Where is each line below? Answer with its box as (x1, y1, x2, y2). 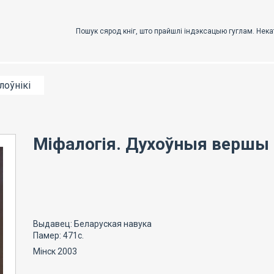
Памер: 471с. (33, 231, 84, 240)
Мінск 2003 (33, 246, 77, 256)
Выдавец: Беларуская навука (33, 219, 152, 229)
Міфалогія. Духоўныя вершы (33, 134, 269, 154)
